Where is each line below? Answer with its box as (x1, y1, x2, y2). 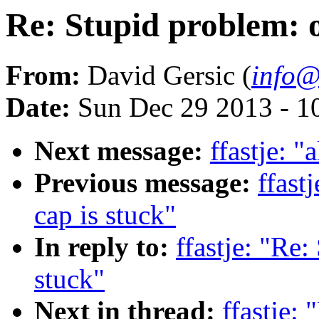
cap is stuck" (34, 199, 176, 231)
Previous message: (34, 167, 251, 199)
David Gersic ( (80, 60, 251, 91)
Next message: (34, 135, 203, 167)
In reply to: (34, 231, 169, 263)
